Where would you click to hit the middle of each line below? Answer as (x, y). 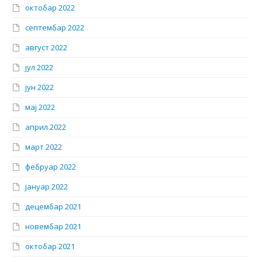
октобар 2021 (50, 247)
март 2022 (44, 147)
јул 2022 (39, 68)
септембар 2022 (55, 28)
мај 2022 (40, 107)
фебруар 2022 (51, 167)
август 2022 (46, 48)
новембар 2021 (54, 227)
